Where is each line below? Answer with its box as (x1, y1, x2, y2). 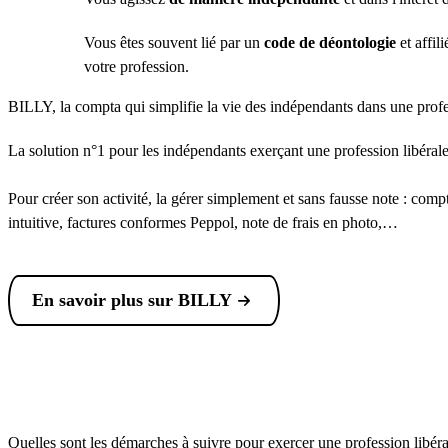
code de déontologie (264, 34, 396, 51)
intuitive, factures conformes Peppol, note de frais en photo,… (8, 214, 398, 231)
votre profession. (84, 58, 189, 75)
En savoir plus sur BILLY (32, 290, 232, 310)
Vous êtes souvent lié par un (84, 34, 264, 51)
